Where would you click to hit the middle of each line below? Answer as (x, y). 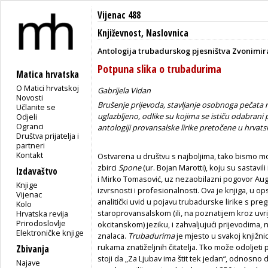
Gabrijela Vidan (124, 90)
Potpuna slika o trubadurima (159, 68)
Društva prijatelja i (48, 135)
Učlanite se (36, 107)
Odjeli (27, 116)
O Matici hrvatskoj (48, 88)
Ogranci (30, 126)
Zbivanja (33, 249)
